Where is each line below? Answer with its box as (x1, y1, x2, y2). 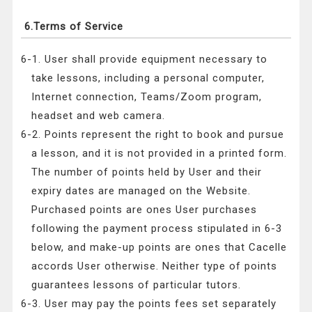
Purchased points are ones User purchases (31, 203, 258, 217)
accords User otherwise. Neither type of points (31, 260, 278, 273)
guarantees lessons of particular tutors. (31, 279, 242, 292)
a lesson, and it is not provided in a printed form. (31, 147, 288, 160)
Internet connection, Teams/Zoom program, (31, 91, 263, 104)
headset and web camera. (31, 109, 166, 123)
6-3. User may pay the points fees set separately (21, 297, 277, 311)
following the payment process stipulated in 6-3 (31, 222, 283, 235)
